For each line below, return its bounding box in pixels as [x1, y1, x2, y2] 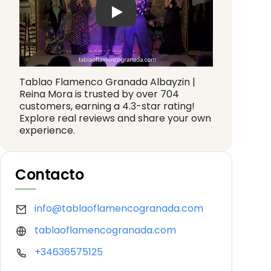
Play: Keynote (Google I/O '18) [116, 10, 257, 25]
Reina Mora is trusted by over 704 [19, 87, 179, 101]
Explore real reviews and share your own [19, 111, 211, 125]
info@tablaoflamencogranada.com [34, 201, 203, 215]
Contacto [15, 164, 84, 184]
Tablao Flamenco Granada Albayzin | [19, 74, 195, 89]
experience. [19, 123, 75, 137]
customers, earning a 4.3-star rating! [19, 99, 195, 113]
